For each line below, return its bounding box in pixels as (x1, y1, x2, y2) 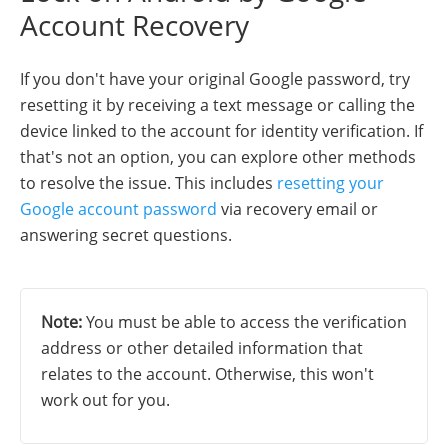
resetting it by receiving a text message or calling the (20, 94, 415, 117)
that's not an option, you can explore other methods (20, 146, 416, 169)
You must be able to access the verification (82, 311, 407, 334)
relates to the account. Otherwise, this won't (41, 363, 374, 386)
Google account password (20, 198, 217, 221)
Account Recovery (20, 6, 249, 45)
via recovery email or (217, 198, 378, 221)
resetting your (277, 172, 384, 195)
